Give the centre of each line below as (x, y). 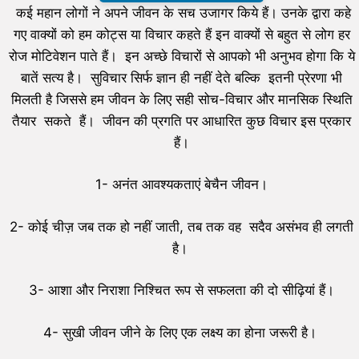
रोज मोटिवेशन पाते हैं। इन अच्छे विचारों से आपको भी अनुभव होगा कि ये (182, 56)
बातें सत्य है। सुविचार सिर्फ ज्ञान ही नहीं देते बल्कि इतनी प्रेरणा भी (182, 77)
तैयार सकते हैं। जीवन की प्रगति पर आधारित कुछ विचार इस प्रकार (182, 121)
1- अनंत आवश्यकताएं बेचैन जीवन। (182, 185)
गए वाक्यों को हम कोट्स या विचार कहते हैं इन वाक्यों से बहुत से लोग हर (182, 34)
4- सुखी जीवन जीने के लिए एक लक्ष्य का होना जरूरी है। (182, 332)
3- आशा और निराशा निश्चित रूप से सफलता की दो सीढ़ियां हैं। (182, 290)
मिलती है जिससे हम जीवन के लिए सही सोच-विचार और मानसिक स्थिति (182, 99)
